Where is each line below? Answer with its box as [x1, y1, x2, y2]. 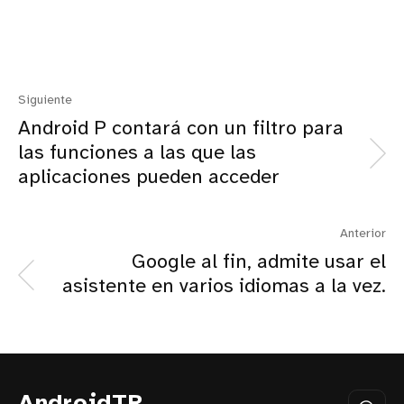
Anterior [340, 226, 386, 241]
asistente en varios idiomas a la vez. [62, 275, 386, 298]
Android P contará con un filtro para [18, 117, 344, 140]
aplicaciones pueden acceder [18, 166, 280, 188]
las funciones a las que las [18, 142, 256, 164]
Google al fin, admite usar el [132, 251, 386, 273]
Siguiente [18, 93, 72, 107]
